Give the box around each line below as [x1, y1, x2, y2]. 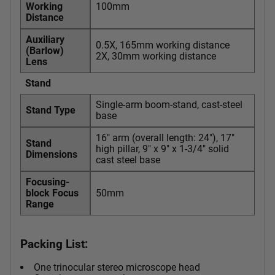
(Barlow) [26, 44, 64, 56]
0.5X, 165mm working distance [96, 39, 230, 51]
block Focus [26, 187, 79, 199]
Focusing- [26, 176, 69, 188]
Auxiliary [26, 33, 64, 45]
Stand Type [26, 104, 76, 116]
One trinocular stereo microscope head [34, 261, 200, 274]
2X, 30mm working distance [96, 50, 216, 62]
